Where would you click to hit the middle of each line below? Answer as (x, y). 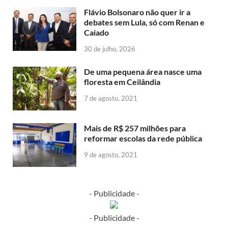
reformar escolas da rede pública (143, 138)
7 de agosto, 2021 (111, 98)
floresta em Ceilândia (122, 81)
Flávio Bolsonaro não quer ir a (137, 12)
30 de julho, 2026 (110, 49)
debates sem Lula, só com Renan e (144, 22)
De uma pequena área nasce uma (143, 71)
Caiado (96, 33)
